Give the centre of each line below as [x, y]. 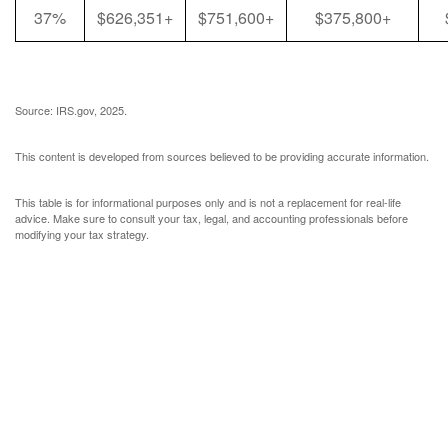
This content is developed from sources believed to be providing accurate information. [222, 156]
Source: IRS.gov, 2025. [71, 110]
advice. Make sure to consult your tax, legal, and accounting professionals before [211, 218]
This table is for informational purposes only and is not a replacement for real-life [208, 202]
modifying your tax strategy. [82, 234]
